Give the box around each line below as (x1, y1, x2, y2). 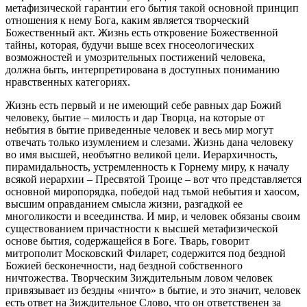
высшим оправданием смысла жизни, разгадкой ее (5, 197, 243, 210)
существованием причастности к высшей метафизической (5, 222, 278, 234)
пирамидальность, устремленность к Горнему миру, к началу (5, 160, 289, 173)
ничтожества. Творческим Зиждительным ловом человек (5, 271, 273, 284)
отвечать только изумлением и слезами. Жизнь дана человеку (5, 136, 293, 148)
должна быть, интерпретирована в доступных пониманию (5, 63, 280, 75)
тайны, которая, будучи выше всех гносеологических (5, 38, 254, 51)
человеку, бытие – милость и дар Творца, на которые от (5, 111, 265, 123)
